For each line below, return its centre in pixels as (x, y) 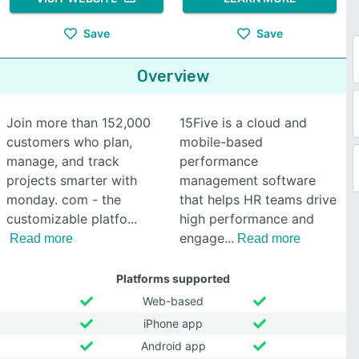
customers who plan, (69, 142)
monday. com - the (64, 200)
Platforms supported (173, 278)
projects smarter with (72, 180)
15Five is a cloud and (243, 123)
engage (202, 238)
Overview (173, 76)
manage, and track (63, 161)
